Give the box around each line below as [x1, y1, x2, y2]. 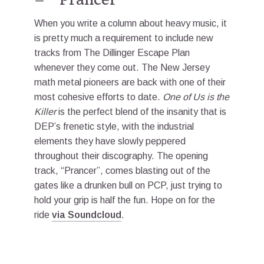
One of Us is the [163, 91, 229, 102]
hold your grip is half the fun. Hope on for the [34, 194, 215, 205]
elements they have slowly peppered [34, 136, 186, 146]
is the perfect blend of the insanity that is [56, 106, 226, 117]
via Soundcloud [52, 209, 121, 220]
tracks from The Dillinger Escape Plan [34, 47, 190, 58]
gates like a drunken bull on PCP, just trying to [34, 180, 222, 190]
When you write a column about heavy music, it [34, 18, 227, 28]
